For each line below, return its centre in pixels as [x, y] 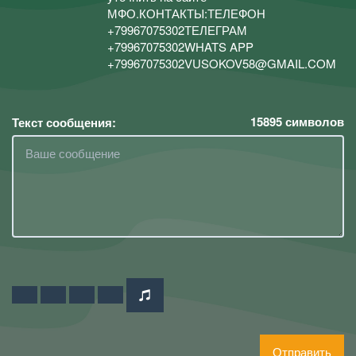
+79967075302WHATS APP [180, 46]
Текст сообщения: [64, 122]
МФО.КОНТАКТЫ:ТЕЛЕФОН [186, 13]
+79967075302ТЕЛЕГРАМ [177, 30]
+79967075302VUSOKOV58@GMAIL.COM [222, 63]
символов [313, 121]
